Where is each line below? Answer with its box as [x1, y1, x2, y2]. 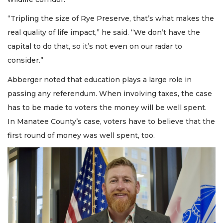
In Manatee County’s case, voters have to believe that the [7, 116, 215, 126]
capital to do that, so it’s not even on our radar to [7, 42, 182, 51]
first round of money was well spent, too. [7, 130, 155, 140]
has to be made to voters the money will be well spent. [7, 103, 207, 112]
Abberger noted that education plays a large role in [7, 75, 192, 84]
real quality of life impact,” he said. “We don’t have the [7, 28, 200, 37]
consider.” [7, 56, 43, 65]
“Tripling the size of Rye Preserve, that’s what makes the [7, 14, 214, 23]
